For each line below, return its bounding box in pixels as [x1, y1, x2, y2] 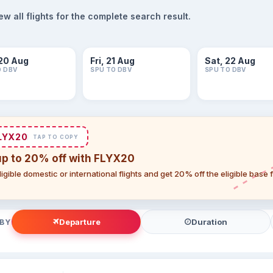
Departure [59, 217, 101, 227]
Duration [191, 217, 227, 227]
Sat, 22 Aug [204, 55, 255, 66]
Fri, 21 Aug [90, 55, 135, 66]
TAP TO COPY [33, 133, 79, 140]
